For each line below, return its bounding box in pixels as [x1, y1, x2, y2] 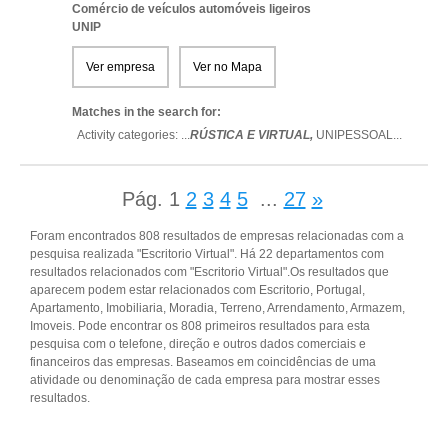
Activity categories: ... [77, 128, 190, 142]
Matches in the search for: [72, 105, 221, 119]
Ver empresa [86, 60, 155, 74]
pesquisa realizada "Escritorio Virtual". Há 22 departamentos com [30, 247, 384, 261]
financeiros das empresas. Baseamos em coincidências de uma [30, 355, 376, 369]
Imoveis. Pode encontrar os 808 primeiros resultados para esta [30, 319, 370, 333]
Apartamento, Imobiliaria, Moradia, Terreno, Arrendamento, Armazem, [30, 301, 405, 315]
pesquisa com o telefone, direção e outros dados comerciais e [30, 337, 366, 351]
